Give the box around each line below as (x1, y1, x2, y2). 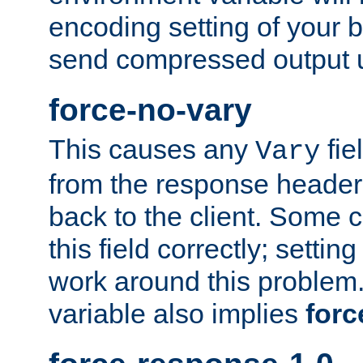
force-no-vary (49, 92, 252, 127)
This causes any (49, 134, 255, 165)
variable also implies (49, 298, 305, 330)
